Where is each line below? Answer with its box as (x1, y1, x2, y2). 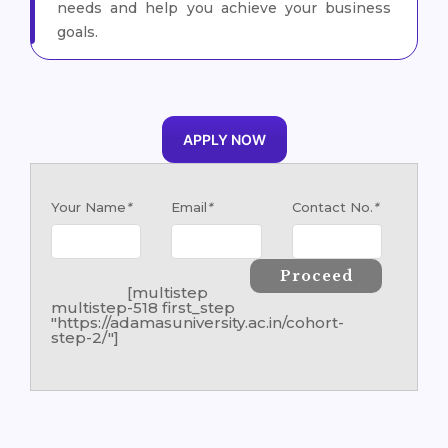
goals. (57, 23, 98, 42)
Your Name (51, 199, 126, 216)
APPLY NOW (182, 131, 266, 149)
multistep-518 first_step (51, 298, 235, 318)
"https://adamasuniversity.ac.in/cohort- (51, 313, 344, 333)
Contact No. (291, 199, 373, 216)
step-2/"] (51, 328, 119, 348)
